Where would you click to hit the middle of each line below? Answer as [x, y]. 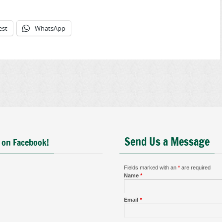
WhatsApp [50, 28]
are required [195, 168]
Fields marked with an [151, 168]
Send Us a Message [167, 142]
